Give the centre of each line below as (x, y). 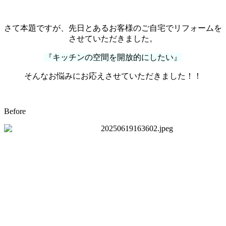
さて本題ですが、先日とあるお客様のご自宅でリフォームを (113, 28)
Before (15, 111)
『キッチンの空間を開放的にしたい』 (113, 57)
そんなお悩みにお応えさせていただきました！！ (113, 76)
